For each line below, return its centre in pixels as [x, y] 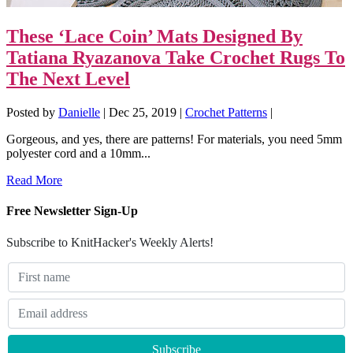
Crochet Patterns [226, 113]
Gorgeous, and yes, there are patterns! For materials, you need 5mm [174, 139]
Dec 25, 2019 [143, 113]
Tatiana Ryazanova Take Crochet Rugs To [176, 58]
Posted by [32, 113]
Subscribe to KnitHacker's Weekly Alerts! [110, 242]
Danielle [79, 113]
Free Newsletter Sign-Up [72, 211]
